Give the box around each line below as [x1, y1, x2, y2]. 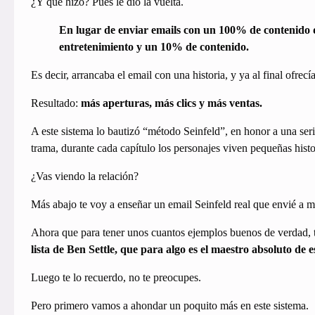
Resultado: [30, 97, 81, 110]
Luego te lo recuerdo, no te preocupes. [30, 271, 201, 284]
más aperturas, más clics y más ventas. [80, 97, 262, 110]
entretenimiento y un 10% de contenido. [58, 41, 249, 53]
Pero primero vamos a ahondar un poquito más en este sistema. [30, 300, 309, 312]
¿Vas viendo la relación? [30, 170, 139, 183]
